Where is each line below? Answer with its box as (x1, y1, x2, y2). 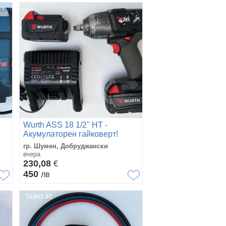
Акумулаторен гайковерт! (23, 130, 118, 138)
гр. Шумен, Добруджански (23, 142, 108, 150)
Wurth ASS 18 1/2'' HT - (23, 121, 107, 129)
